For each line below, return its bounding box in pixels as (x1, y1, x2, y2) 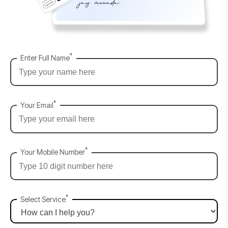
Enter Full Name (20, 53, 70, 63)
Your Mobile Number (20, 148, 85, 157)
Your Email (20, 100, 53, 109)
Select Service (20, 194, 66, 204)
